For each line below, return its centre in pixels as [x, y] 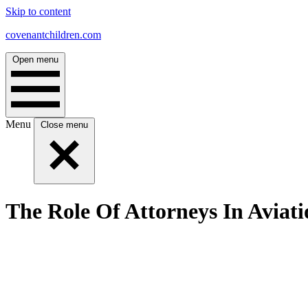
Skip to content [38, 11]
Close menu [64, 125]
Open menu [35, 59]
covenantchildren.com [53, 35]
